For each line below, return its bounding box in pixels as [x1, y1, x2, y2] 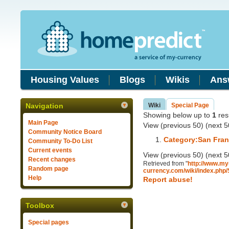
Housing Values [31, 75, 99, 85]
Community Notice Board [28, 128, 102, 135]
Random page [28, 165, 68, 172]
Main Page [28, 119, 58, 126]
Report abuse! [143, 175, 193, 184]
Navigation [26, 102, 63, 110]
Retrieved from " [143, 160, 188, 168]
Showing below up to [143, 111, 212, 119]
